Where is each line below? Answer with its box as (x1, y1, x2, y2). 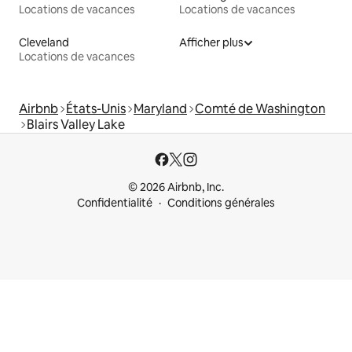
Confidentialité (77, 196, 152, 211)
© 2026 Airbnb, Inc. (128, 180, 224, 195)
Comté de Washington (195, 101, 325, 118)
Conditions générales (167, 196, 275, 211)
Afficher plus (179, 35, 244, 50)
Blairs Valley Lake (27, 116, 125, 134)
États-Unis (66, 101, 126, 118)
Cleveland (19, 35, 69, 50)
